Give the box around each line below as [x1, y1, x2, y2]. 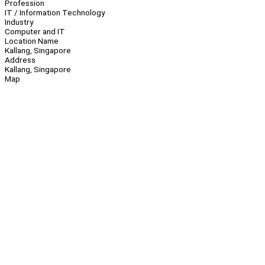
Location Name [5, 36, 59, 46]
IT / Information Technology [5, 8, 105, 18]
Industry [5, 17, 33, 27]
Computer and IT [5, 27, 65, 37]
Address [5, 55, 35, 65]
